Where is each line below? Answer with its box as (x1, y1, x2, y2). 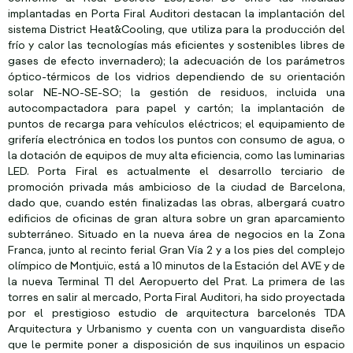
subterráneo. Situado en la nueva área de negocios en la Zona (8, 229, 345, 241)
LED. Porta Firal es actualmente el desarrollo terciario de (8, 166, 345, 178)
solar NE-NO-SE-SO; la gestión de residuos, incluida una (8, 87, 345, 99)
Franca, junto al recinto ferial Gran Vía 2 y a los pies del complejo (8, 245, 345, 257)
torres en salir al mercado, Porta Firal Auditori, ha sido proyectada (8, 292, 345, 304)
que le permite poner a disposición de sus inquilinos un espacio (8, 340, 345, 351)
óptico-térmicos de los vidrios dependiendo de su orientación (8, 72, 345, 84)
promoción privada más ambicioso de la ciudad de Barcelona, (8, 182, 345, 194)
